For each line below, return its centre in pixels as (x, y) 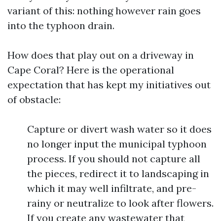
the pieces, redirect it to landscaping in (118, 173)
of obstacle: (34, 99)
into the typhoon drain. (61, 25)
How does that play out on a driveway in (101, 55)
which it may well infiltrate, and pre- (112, 188)
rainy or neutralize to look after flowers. (120, 203)
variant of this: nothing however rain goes (104, 11)
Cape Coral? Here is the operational (91, 70)
